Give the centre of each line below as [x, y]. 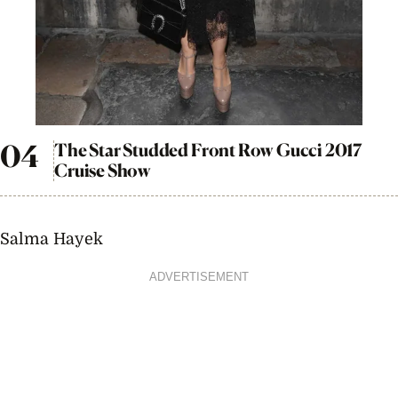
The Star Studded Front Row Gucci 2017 [208, 150]
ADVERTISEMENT [199, 277]
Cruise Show [103, 170]
